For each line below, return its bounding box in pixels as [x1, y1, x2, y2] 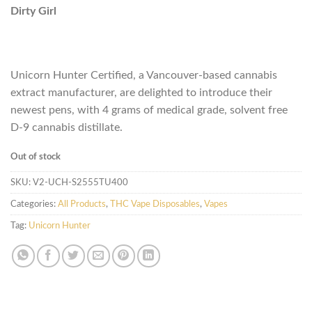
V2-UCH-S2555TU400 [33, 178, 128, 187]
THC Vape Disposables [110, 199, 200, 208]
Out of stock [10, 152, 61, 161]
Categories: [10, 199, 58, 208]
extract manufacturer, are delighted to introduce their [10, 86, 272, 98]
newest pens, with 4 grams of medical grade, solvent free [10, 104, 288, 116]
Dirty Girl [10, 6, 56, 17]
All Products [58, 199, 106, 208]
